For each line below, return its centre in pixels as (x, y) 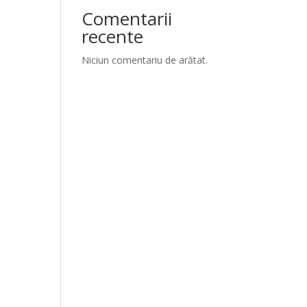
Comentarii (127, 19)
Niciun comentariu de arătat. (145, 60)
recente (113, 36)
